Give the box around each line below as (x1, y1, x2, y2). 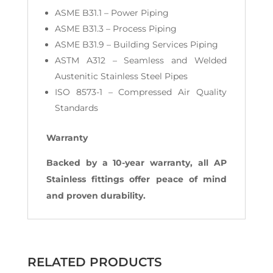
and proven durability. (46, 190, 146, 202)
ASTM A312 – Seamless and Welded (54, 55, 227, 66)
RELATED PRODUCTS (27, 255, 162, 270)
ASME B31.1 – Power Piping (54, 7, 169, 19)
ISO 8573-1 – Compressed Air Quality (54, 87, 227, 98)
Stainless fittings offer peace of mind (46, 174, 227, 185)
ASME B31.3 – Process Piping (54, 23, 177, 35)
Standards (54, 102, 98, 114)
